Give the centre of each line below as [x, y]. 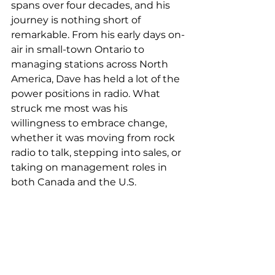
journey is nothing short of [77, 20]
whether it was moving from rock [94, 138]
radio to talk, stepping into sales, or [97, 153]
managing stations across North [91, 64]
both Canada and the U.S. [74, 182]
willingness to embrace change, [90, 123]
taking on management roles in [90, 167]
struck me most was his [71, 108]
